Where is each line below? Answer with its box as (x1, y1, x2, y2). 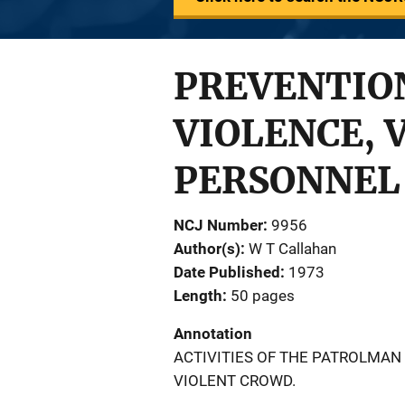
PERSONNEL (174, 158, 400, 203)
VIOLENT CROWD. (174, 372, 296, 390)
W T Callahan (249, 240, 336, 258)
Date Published (174, 263, 280, 281)
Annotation (174, 325, 252, 343)
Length (174, 287, 222, 305)
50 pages (231, 287, 295, 305)
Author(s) (174, 240, 240, 258)
